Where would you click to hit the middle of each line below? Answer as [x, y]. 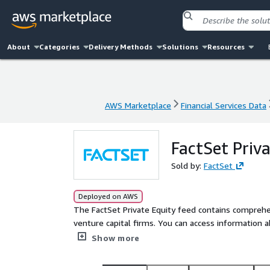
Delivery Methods [121, 47]
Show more [116, 238]
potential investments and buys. [136, 249]
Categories [60, 47]
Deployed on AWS [108, 196]
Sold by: [187, 165]
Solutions [180, 47]
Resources [226, 47]
